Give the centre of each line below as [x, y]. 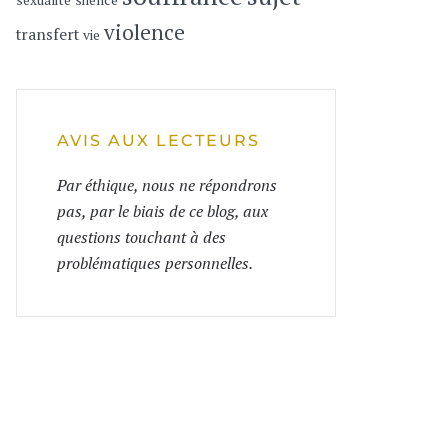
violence [145, 32]
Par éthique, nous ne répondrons [167, 185]
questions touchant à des [142, 237]
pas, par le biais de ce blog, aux [163, 211]
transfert [48, 35]
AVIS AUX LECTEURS [159, 141]
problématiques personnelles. [155, 263]
